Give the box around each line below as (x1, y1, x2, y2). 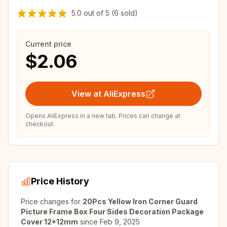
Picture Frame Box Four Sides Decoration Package (21, 207, 204, 216)
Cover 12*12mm (21, 217, 78, 226)
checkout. (25, 120, 55, 128)
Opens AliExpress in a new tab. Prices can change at (25, 112, 180, 120)
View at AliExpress (71, 89, 145, 99)
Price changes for (21, 197, 83, 206)
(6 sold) (109, 9, 138, 17)
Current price (25, 40, 71, 48)
